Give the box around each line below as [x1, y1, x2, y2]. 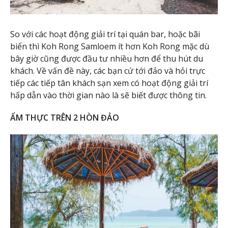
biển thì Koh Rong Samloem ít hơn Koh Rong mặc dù [10, 40, 209, 52]
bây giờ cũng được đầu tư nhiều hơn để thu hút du [10, 52, 203, 64]
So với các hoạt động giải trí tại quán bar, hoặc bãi [10, 28, 200, 40]
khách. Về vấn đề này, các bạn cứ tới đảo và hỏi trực [10, 65, 205, 76]
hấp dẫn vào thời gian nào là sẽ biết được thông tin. [10, 89, 207, 101]
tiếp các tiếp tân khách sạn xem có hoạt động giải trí [10, 77, 208, 89]
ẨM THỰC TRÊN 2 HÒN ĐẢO [10, 112, 119, 124]
